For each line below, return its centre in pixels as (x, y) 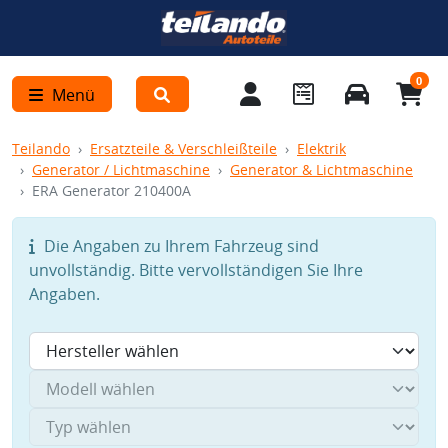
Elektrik (321, 148)
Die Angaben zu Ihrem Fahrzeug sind (179, 246)
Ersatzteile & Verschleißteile (183, 148)
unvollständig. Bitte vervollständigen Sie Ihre (196, 270)
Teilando (41, 148)
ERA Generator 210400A (111, 190)
